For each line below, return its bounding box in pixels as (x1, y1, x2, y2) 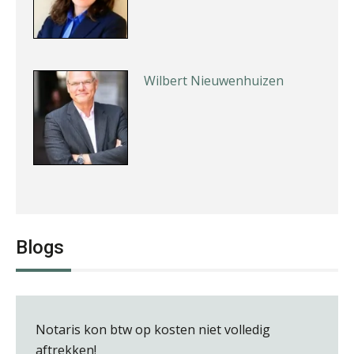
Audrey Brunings (144, 198, 244, 216)
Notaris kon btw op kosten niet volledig (36, 320, 270, 338)
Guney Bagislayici (144, 324, 247, 342)
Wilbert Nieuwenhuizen (144, 71, 284, 89)
